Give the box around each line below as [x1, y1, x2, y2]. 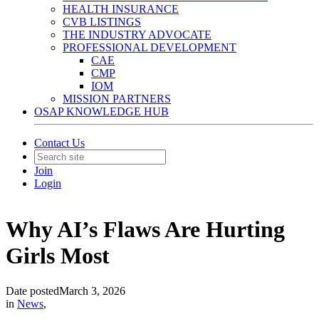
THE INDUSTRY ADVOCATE [63, 28, 211, 41]
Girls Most [6, 243, 110, 269]
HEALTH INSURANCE [63, 3, 179, 15]
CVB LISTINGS [63, 16, 141, 28]
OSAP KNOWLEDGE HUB [34, 105, 169, 117]
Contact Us [34, 137, 85, 149]
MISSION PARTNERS [63, 93, 171, 105]
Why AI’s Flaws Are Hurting [6, 216, 285, 243]
